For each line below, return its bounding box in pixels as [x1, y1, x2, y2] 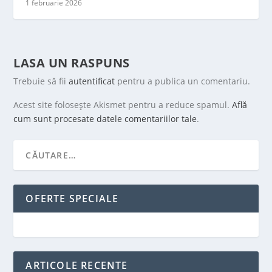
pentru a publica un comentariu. [115, 75, 251, 87]
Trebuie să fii [13, 75, 69, 87]
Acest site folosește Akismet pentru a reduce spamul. [13, 98, 233, 110]
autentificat [69, 75, 115, 87]
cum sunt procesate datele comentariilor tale [13, 112, 197, 124]
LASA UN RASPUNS [13, 54, 130, 71]
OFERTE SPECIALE [25, 191, 119, 205]
